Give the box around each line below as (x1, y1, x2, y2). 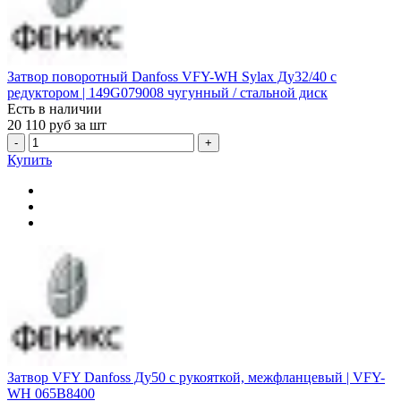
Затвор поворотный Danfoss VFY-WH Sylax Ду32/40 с (7, 69, 337, 85)
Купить (7, 152, 52, 168)
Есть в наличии (7, 101, 102, 117)
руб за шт (49, 117, 107, 133)
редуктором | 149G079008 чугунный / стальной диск (7, 85, 328, 101)
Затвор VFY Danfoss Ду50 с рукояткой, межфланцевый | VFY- (7, 369, 385, 385)
